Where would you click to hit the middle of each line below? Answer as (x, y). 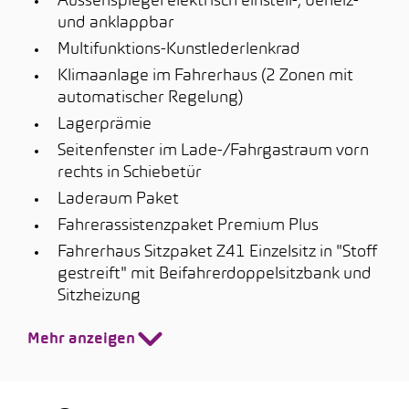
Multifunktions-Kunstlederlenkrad (179, 50)
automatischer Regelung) (150, 98)
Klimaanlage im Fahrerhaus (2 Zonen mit (205, 76)
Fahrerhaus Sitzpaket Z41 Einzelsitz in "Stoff (217, 252)
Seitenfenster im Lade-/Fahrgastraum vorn (213, 151)
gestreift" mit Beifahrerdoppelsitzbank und (215, 274)
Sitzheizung (99, 296)
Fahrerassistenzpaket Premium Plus (188, 226)
